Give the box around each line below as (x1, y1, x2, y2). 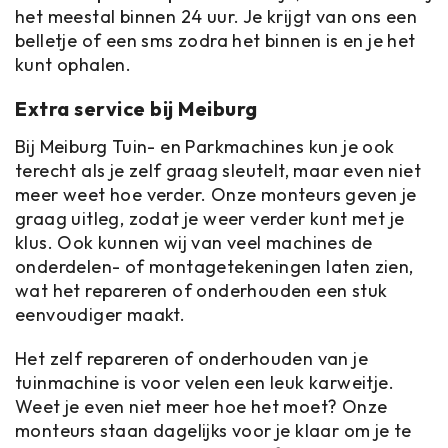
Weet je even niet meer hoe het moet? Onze (15, 395, 388, 418)
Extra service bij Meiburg (15, 96, 258, 121)
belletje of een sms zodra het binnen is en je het (15, 29, 416, 52)
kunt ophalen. (15, 53, 132, 76)
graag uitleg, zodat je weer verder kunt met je (15, 207, 405, 230)
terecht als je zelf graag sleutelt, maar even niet (15, 159, 421, 182)
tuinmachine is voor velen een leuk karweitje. (15, 371, 394, 394)
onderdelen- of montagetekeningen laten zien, (15, 255, 414, 278)
